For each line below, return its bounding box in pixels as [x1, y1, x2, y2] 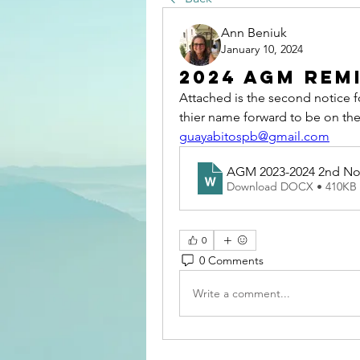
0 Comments [199, 252, 264, 268]
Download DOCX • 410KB [227, 178, 357, 194]
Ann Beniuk [221, 25, 287, 40]
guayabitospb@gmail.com [179, 129, 329, 144]
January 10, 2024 [221, 42, 303, 56]
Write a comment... [193, 285, 290, 301]
